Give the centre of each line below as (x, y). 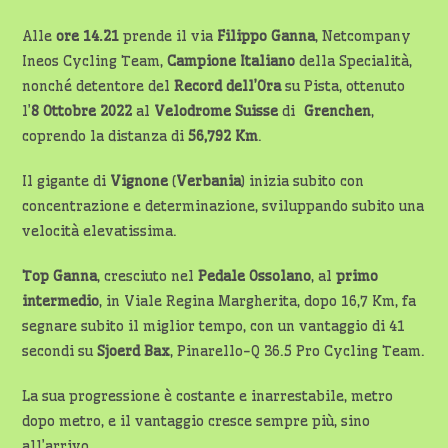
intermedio (61, 301)
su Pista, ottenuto (343, 86)
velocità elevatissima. (100, 231)
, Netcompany (363, 36)
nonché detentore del (98, 86)
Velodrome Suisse (216, 111)
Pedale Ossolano (255, 276)
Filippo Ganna (266, 36)
